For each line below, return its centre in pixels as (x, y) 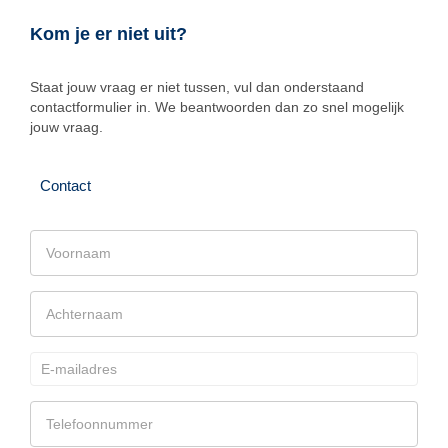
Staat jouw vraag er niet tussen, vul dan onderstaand (197, 87)
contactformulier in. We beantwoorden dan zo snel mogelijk (217, 107)
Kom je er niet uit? (108, 34)
